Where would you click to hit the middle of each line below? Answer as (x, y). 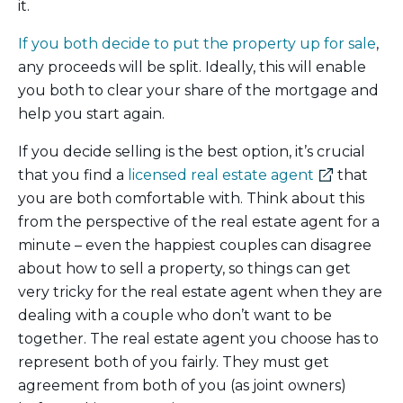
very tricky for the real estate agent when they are (200, 292)
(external (346, 175)
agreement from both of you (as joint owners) (182, 386)
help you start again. (91, 114)
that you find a (73, 175)
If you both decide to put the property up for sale (197, 44)
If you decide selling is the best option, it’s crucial (192, 152)
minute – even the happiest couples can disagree (195, 246)
